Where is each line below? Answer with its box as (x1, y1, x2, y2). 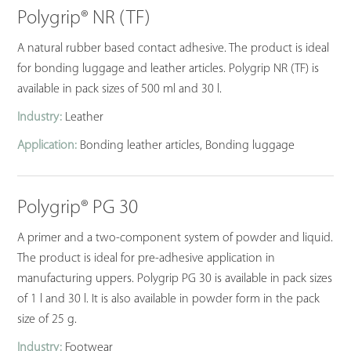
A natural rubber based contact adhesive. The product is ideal (17, 42, 330, 55)
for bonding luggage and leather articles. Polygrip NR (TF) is (17, 62, 320, 75)
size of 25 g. (17, 313, 78, 326)
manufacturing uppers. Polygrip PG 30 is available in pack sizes (17, 272, 333, 285)
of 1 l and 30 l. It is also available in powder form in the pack (17, 292, 320, 306)
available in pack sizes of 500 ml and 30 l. (17, 82, 223, 96)
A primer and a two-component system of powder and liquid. (17, 231, 334, 244)
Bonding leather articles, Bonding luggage (77, 139, 295, 152)
